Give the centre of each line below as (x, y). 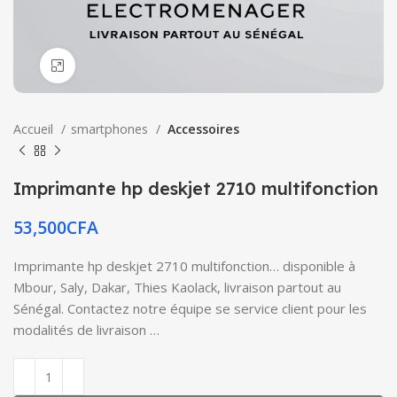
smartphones (111, 129)
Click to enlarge (120, 66)
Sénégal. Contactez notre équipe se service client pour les (190, 308)
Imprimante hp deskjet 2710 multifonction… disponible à (184, 266)
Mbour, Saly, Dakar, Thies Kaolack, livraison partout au (177, 287)
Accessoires (202, 129)
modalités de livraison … (86, 330)
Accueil (35, 129)
